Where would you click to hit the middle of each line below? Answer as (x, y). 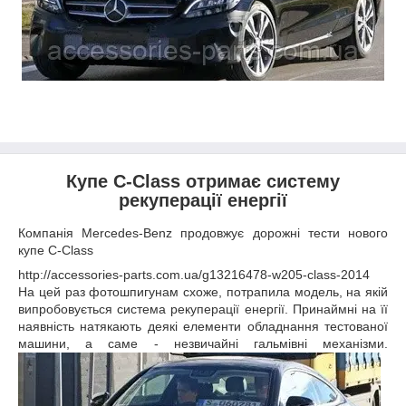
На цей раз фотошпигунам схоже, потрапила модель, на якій (203, 291)
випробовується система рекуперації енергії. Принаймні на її (203, 309)
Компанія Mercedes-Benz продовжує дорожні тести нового (203, 232)
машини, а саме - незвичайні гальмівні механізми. (203, 343)
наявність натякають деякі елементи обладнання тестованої (203, 326)
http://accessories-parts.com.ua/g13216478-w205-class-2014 (194, 274)
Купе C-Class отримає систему (203, 181)
